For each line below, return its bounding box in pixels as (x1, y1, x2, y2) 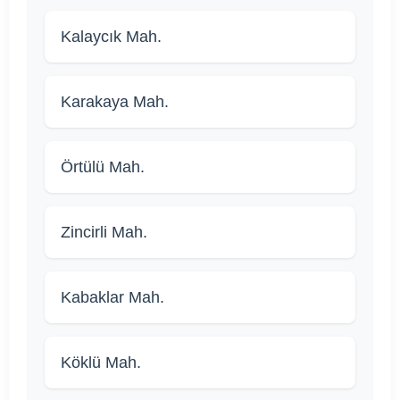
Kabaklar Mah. (61, 288, 164, 307)
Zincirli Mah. (61, 223, 147, 242)
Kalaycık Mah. (61, 28, 162, 46)
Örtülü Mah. (61, 158, 145, 177)
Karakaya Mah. (61, 93, 169, 112)
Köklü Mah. (61, 354, 141, 372)
